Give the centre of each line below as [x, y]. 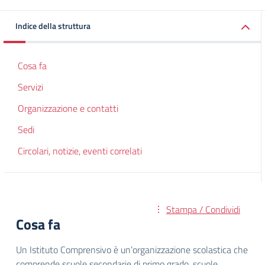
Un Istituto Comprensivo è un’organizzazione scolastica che [132, 250]
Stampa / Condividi [203, 209]
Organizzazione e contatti [68, 108]
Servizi [30, 87]
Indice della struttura [53, 26]
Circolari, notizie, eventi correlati [80, 151]
